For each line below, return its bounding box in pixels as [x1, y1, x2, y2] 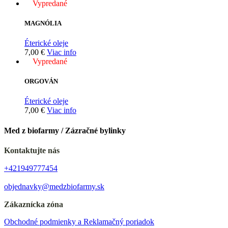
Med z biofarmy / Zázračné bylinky [4, 126, 126, 135]
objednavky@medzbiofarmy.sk [4, 182, 104, 191]
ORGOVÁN [24, 77, 58, 85]
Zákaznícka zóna [4, 199, 63, 209]
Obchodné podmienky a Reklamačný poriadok [4, 217, 154, 226]
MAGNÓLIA [24, 19, 62, 27]
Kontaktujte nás [4, 146, 60, 155]
